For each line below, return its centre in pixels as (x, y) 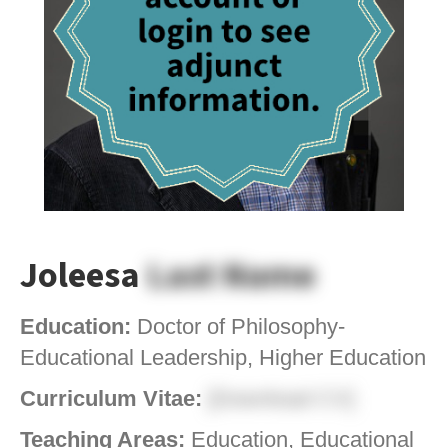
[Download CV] (281, 399)
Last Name (231, 276)
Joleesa (83, 276)
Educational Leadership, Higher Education (223, 358)
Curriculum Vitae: (114, 399)
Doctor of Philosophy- (241, 327)
